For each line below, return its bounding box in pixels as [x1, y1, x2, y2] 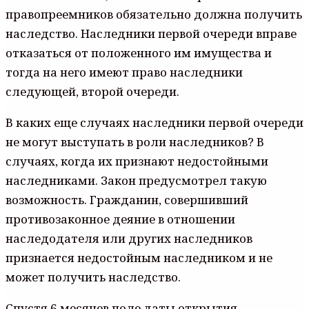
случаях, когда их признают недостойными [6, 152, 268, 169]
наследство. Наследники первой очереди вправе [6, 25, 297, 41]
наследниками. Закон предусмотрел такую [6, 172, 267, 188]
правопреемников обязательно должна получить [6, 6, 302, 22]
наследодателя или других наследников [6, 230, 252, 246]
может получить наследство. [6, 268, 181, 285]
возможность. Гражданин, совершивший [6, 191, 248, 208]
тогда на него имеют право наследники [6, 63, 243, 80]
